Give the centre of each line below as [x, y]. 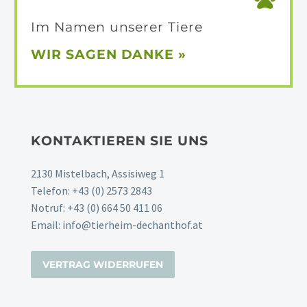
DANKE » [154, 54]
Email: [47, 225]
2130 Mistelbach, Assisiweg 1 [98, 174]
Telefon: [51, 191]
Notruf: [49, 208]
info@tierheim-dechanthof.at [133, 225]
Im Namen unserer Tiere [117, 27]
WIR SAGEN [76, 54]
